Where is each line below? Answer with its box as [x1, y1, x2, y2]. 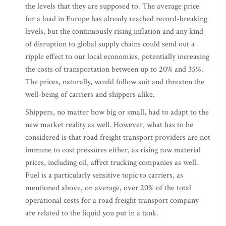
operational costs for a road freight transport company [25, 195, 199, 206]
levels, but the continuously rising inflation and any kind [25, 26, 203, 37]
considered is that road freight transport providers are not [25, 132, 210, 143]
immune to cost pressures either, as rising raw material [25, 145, 201, 156]
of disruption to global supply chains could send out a [25, 39, 195, 50]
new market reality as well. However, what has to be [25, 120, 193, 131]
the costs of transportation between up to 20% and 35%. [25, 64, 203, 75]
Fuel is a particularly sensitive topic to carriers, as [25, 170, 183, 181]
